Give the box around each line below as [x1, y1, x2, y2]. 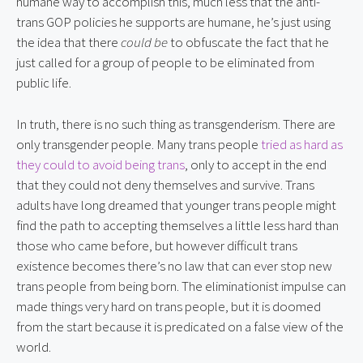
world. [16, 337, 51, 356]
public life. [16, 74, 71, 92]
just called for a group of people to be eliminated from [16, 53, 314, 71]
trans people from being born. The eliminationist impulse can [16, 276, 346, 295]
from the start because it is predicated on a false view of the [16, 317, 344, 335]
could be [121, 33, 168, 51]
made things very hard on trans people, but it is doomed [16, 297, 321, 315]
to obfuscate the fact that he [168, 33, 329, 51]
